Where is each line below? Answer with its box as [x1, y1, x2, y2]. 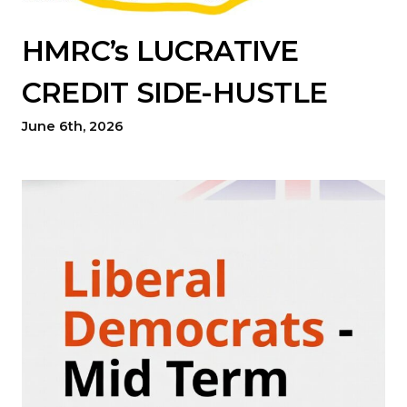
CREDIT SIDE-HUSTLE [22, 74, 327, 110]
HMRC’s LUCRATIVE [22, 33, 299, 68]
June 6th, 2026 [22, 117, 124, 134]
